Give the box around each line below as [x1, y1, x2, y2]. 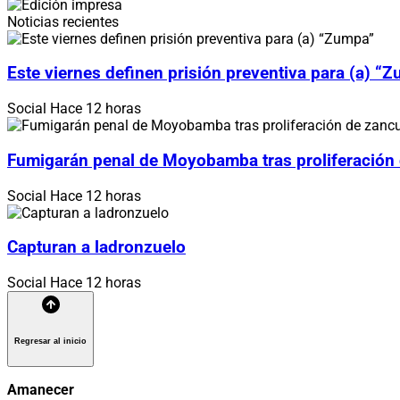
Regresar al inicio [14, 336, 87, 346]
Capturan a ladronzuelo [7, 237, 186, 258]
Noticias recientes [7, 12, 119, 30]
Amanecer [7, 380, 74, 398]
